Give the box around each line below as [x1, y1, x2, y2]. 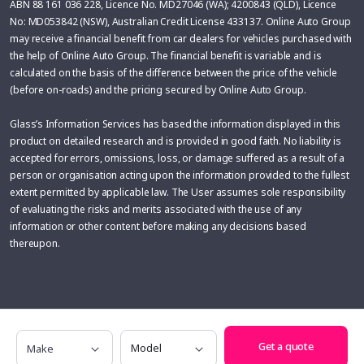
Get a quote [258, 338, 314, 353]
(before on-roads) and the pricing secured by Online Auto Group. [10, 82, 306, 97]
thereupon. [10, 236, 60, 250]
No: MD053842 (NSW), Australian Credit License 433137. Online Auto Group [10, 14, 351, 28]
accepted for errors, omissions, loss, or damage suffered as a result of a [10, 150, 345, 165]
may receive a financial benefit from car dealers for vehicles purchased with [10, 31, 352, 45]
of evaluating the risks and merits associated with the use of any [10, 201, 302, 216]
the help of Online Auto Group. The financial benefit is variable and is [10, 48, 322, 63]
